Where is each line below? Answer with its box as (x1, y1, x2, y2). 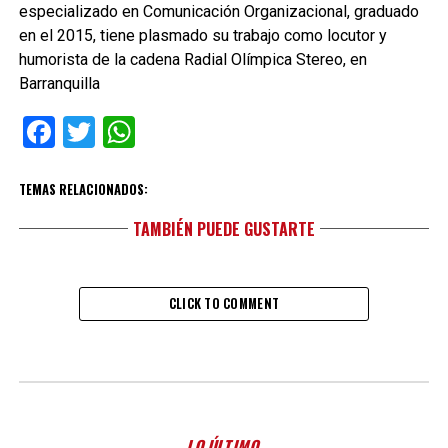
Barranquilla (18, 74, 100, 93)
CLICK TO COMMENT (168, 294, 280, 313)
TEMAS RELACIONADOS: (18, 180, 148, 199)
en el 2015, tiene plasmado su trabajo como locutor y (18, 26, 387, 45)
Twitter (94, 113, 193, 151)
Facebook (54, 113, 188, 151)
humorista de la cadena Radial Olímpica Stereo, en (18, 50, 367, 69)
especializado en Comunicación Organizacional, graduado (18, 2, 419, 21)
